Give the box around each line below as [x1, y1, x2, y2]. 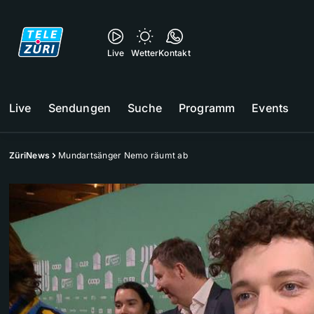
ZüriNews [9, 150, 50, 161]
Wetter [131, 48, 159, 58]
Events [252, 101, 289, 115]
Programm [178, 101, 235, 115]
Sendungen [48, 101, 111, 115]
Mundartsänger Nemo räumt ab [58, 150, 188, 161]
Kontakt [158, 48, 191, 58]
